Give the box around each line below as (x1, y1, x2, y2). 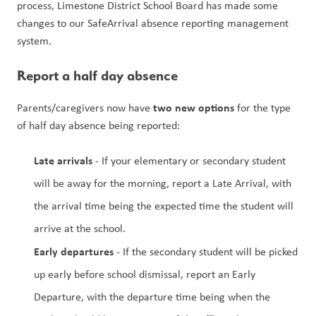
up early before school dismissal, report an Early (34, 267, 255, 281)
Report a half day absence (17, 67, 181, 84)
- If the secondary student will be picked (114, 244, 298, 259)
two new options (153, 99, 234, 115)
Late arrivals (34, 152, 92, 168)
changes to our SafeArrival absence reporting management (17, 16, 288, 30)
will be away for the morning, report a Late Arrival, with (34, 176, 291, 190)
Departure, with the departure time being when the (34, 289, 270, 304)
